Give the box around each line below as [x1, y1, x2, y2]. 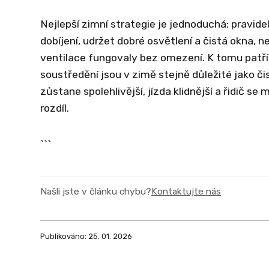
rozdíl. [40, 101, 69, 114]
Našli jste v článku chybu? [40, 186, 151, 197]
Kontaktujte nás [151, 186, 221, 197]
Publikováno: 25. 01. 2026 [40, 231, 132, 241]
